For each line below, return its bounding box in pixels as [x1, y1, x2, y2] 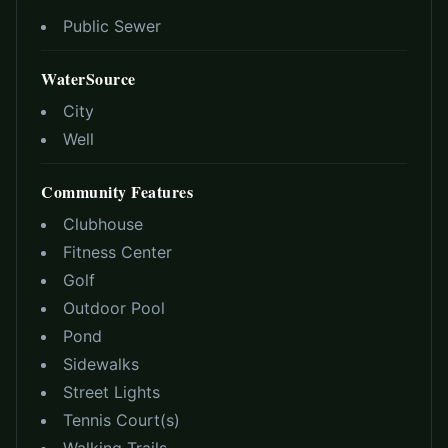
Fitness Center [63, 242, 172, 262]
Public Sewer [63, 16, 161, 36]
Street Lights [63, 382, 160, 402]
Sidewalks [63, 354, 139, 374]
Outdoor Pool [63, 298, 165, 318]
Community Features [41, 180, 193, 203]
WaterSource [41, 67, 136, 90]
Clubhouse [63, 214, 143, 234]
